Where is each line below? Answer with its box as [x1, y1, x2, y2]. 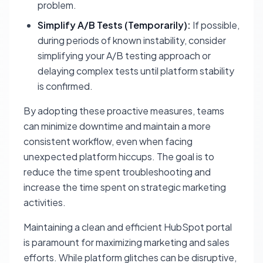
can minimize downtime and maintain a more [23, 120, 211, 133]
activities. [23, 196, 66, 209]
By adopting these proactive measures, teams [23, 104, 224, 117]
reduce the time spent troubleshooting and [23, 166, 211, 178]
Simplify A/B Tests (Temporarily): [38, 19, 191, 32]
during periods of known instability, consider [38, 34, 226, 47]
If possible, [191, 19, 240, 32]
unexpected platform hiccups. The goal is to [23, 150, 214, 163]
